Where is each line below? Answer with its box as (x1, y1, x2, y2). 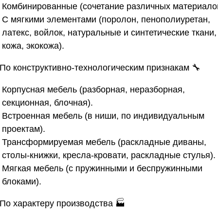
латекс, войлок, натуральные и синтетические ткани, (2, 27, 217, 37)
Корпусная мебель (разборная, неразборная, (2, 84, 185, 94)
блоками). (2, 176, 41, 186)
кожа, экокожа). (2, 40, 64, 51)
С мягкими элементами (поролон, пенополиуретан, (2, 14, 210, 24)
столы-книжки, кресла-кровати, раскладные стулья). (2, 150, 216, 160)
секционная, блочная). (2, 97, 93, 108)
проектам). (2, 124, 45, 134)
